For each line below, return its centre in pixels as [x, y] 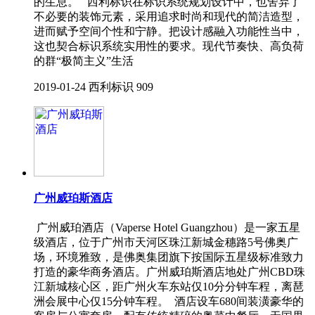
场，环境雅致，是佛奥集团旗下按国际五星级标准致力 [169, 257]
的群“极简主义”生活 [84, 60]
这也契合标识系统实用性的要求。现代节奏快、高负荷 [169, 46]
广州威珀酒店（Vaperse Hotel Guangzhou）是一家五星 [167, 228]
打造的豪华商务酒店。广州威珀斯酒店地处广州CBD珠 [169, 272]
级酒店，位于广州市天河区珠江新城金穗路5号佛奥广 [166, 243]
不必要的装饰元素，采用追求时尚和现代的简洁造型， [169, 16]
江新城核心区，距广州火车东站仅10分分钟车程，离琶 [169, 287]
